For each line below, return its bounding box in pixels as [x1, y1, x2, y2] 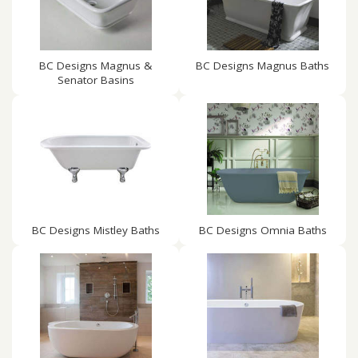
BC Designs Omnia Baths [198, 223, 327, 237]
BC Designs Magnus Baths [196, 58, 329, 73]
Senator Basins [57, 73, 134, 87]
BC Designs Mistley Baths [31, 223, 160, 237]
